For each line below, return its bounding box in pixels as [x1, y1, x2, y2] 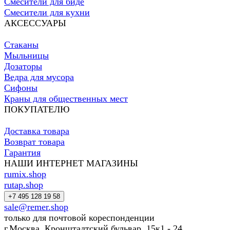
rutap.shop [4, 180, 43, 190]
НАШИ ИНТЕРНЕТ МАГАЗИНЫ [4, 158, 138, 169]
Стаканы [4, 40, 39, 50]
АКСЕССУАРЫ [4, 18, 66, 29]
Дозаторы [4, 61, 42, 72]
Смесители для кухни [4, 7, 90, 18]
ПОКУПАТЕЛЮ [4, 104, 70, 115]
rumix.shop [4, 169, 46, 180]
